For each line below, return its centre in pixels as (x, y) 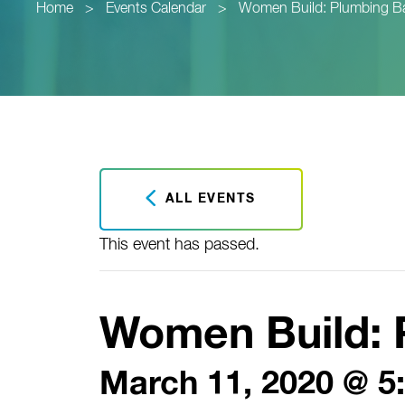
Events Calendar (156, 9)
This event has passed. (179, 245)
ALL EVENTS (208, 199)
